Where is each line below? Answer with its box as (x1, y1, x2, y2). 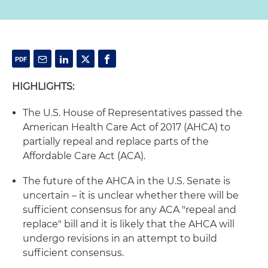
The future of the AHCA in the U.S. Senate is (23, 175, 230, 187)
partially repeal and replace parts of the (23, 136, 209, 147)
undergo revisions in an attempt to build (23, 233, 217, 244)
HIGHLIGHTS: (12, 81, 74, 92)
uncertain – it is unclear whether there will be (23, 190, 239, 201)
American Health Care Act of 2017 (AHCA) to (23, 121, 230, 133)
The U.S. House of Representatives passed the (23, 107, 242, 118)
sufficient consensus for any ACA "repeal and (23, 204, 236, 215)
